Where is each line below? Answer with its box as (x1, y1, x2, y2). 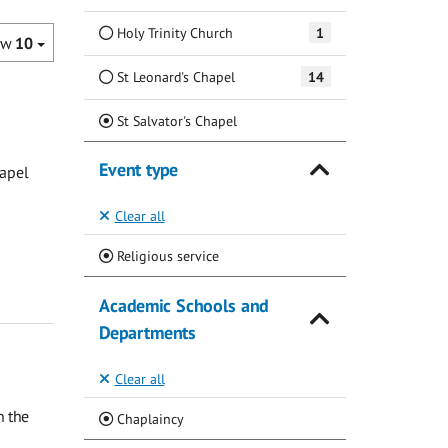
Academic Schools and (98, 293, 268, 317)
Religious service (112, 246, 219, 266)
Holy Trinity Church (112, 22, 233, 42)
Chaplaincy (112, 409, 184, 429)
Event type (98, 158, 178, 181)
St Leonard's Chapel (112, 66, 235, 86)
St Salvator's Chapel (112, 110, 237, 130)
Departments (98, 320, 196, 344)
